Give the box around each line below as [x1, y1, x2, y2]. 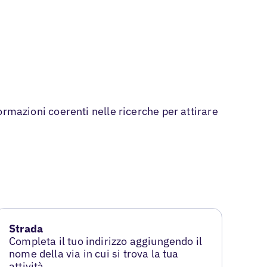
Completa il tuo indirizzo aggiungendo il [9, 234, 203, 249]
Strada [9, 222, 44, 236]
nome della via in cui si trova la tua [9, 247, 179, 261]
